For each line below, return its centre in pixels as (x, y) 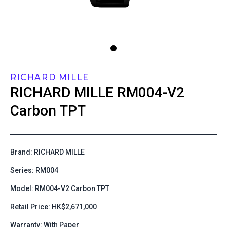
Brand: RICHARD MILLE (47, 152)
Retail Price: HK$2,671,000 (53, 207)
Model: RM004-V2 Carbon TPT (60, 188)
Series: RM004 (34, 170)
